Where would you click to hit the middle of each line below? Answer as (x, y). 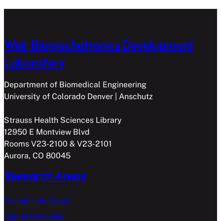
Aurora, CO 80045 (37, 155)
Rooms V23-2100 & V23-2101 (58, 144)
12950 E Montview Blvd (47, 132)
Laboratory (34, 62)
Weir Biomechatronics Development (99, 44)
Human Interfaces (37, 200)
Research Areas (45, 176)
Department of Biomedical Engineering (75, 84)
